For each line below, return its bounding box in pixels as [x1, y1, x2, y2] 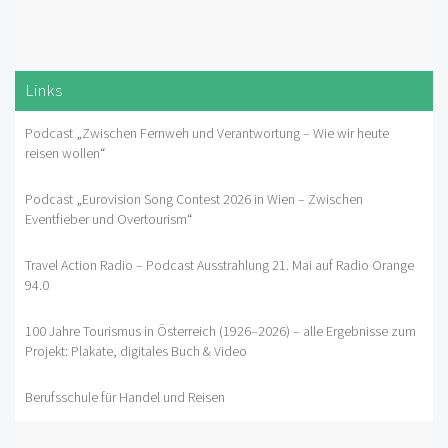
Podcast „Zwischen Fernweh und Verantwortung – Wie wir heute [25, 124, 389, 145]
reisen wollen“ [25, 144, 106, 165]
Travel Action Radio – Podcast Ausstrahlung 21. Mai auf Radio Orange [25, 256, 414, 277]
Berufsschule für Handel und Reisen [25, 388, 225, 409]
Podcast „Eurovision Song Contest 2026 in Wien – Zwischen [25, 190, 363, 211]
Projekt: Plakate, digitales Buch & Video [25, 342, 247, 363]
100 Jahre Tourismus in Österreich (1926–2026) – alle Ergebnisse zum [25, 322, 416, 343]
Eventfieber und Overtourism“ [25, 210, 193, 231]
